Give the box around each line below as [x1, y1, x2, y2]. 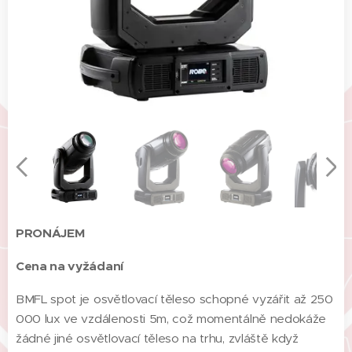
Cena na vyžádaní [16, 258, 123, 274]
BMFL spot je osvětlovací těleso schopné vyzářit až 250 [16, 291, 333, 306]
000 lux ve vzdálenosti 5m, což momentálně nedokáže [16, 311, 326, 326]
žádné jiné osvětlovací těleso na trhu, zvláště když [16, 331, 299, 346]
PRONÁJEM [16, 225, 85, 241]
